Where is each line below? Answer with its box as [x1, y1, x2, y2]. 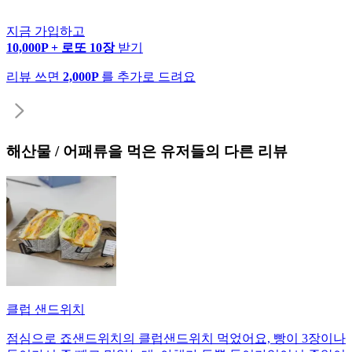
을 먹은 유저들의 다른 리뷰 [108, 142, 288, 159]
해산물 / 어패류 [6, 142, 108, 159]
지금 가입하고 [6, 24, 85, 38]
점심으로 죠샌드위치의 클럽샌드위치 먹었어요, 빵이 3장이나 [6, 332, 346, 346]
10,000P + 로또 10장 [6, 40, 118, 54]
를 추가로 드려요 [101, 69, 196, 83]
